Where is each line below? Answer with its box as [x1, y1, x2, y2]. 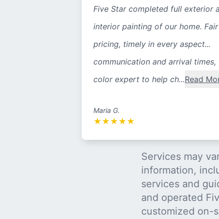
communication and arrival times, [93, 57, 216, 67]
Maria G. [93, 106, 120, 115]
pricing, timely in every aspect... [93, 39, 211, 49]
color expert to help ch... [93, 74, 185, 85]
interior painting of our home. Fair [93, 22, 218, 32]
